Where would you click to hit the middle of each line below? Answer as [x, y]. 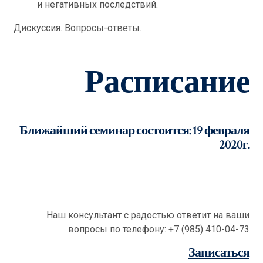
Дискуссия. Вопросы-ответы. [77, 28]
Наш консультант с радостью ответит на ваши [148, 215]
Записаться [219, 253]
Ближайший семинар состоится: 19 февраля [134, 131]
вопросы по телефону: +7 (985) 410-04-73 [159, 229]
